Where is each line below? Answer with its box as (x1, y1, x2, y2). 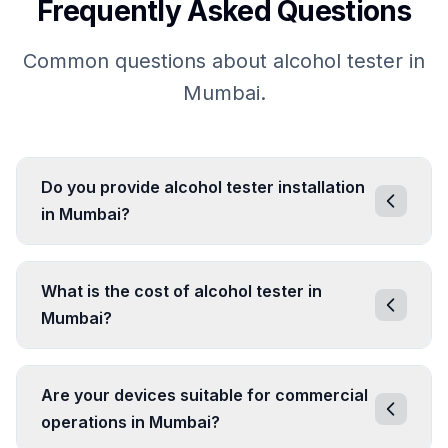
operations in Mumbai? (41, 412, 220, 433)
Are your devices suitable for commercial (41, 385, 368, 406)
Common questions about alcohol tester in (23, 49, 425, 74)
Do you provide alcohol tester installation (41, 177, 365, 198)
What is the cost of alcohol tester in (41, 281, 322, 302)
